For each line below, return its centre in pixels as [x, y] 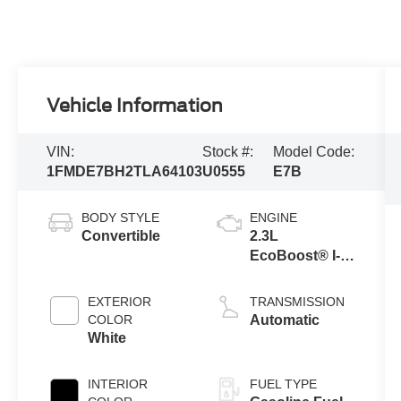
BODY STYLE [121, 217]
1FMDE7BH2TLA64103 [125, 171]
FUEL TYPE [283, 384]
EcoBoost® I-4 [299, 255]
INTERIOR [118, 384]
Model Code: [314, 152]
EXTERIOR [120, 301]
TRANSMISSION [297, 301]
